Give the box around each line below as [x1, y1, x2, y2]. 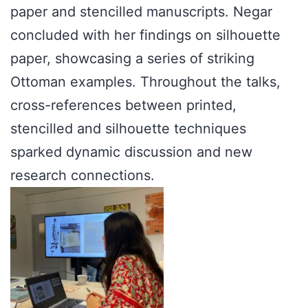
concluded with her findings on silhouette [10, 26, 280, 43]
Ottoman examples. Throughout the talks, [10, 73, 280, 90]
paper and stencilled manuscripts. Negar [10, 3, 272, 20]
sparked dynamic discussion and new [10, 143, 252, 160]
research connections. [10, 166, 155, 184]
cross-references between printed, [10, 96, 236, 113]
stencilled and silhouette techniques [10, 120, 246, 137]
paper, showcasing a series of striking [10, 49, 254, 67]
